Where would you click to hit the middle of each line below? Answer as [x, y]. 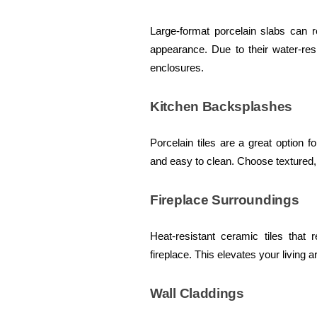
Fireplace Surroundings [225, 200]
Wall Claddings [197, 294]
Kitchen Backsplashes [221, 107]
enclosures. [177, 68]
